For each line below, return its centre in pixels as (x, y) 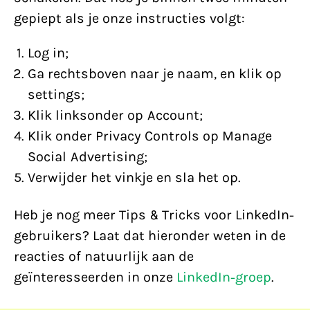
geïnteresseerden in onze (95, 277)
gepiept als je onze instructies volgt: (129, 18)
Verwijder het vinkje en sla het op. (134, 177)
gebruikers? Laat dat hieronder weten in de (150, 236)
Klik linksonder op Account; (115, 115)
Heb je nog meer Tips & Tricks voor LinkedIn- (154, 215)
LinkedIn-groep (224, 277)
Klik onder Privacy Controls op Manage (150, 136)
